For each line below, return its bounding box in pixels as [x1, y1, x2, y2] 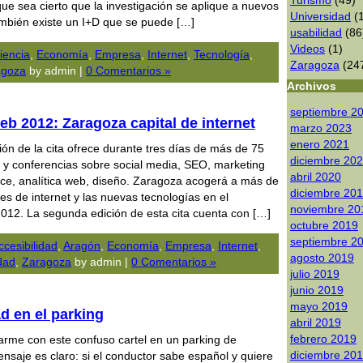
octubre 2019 [290, 219, 358, 232]
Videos [290, 42, 325, 55]
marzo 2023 [290, 122, 352, 135]
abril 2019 [290, 316, 341, 329]
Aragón [63, 239, 100, 252]
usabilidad [290, 26, 342, 39]
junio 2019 [290, 284, 344, 297]
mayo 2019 [290, 300, 348, 313]
